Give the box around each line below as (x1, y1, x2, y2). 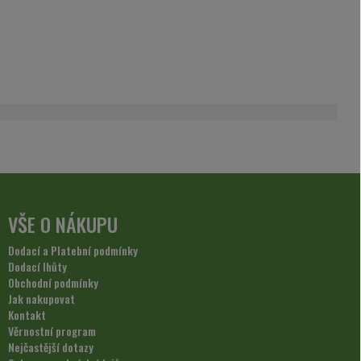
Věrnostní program (8, 322, 96, 340)
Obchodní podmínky (8, 274, 98, 292)
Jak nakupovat (8, 290, 75, 308)
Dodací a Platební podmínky (8, 242, 138, 259)
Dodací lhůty (8, 258, 67, 276)
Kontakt (8, 306, 46, 324)
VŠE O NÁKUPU (8, 210, 118, 239)
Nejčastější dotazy (8, 338, 93, 356)
